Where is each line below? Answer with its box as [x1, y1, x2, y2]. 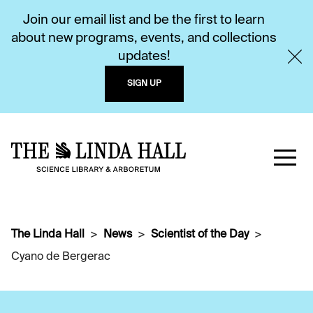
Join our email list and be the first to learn [23, 14, 265, 27]
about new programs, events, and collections [11, 32, 277, 45]
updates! [117, 50, 170, 63]
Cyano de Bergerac [11, 252, 110, 263]
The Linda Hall [11, 229, 85, 240]
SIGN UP [126, 80, 161, 88]
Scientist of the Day [151, 229, 249, 240]
